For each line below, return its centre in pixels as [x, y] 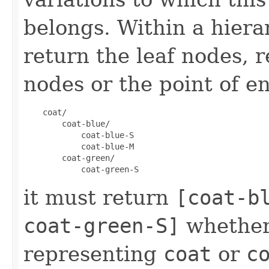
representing [93, 254]
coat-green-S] [101, 225]
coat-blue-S [79, 135]
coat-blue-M [79, 146]
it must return [99, 197]
